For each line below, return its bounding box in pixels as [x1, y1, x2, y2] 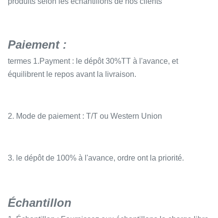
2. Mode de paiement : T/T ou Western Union [8, 112, 162, 120]
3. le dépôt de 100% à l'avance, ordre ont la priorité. [8, 154, 184, 162]
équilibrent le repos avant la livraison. [8, 70, 136, 78]
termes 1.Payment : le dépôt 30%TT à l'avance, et [8, 57, 178, 65]
